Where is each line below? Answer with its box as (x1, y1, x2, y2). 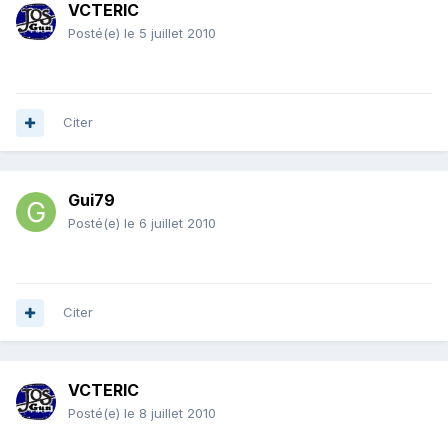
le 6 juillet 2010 (124, 215, 216, 232)
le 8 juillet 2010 (124, 405, 216, 422)
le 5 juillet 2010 (124, 25, 216, 42)
